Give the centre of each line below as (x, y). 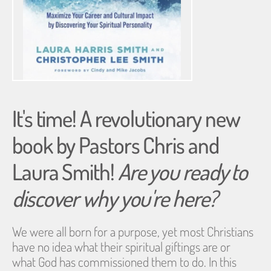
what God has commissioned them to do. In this (124, 261)
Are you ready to (183, 171)
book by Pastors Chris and (116, 145)
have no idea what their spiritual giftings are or (121, 246)
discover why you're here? (115, 198)
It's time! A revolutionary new (126, 118)
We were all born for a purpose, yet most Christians (133, 231)
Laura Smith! (65, 171)
